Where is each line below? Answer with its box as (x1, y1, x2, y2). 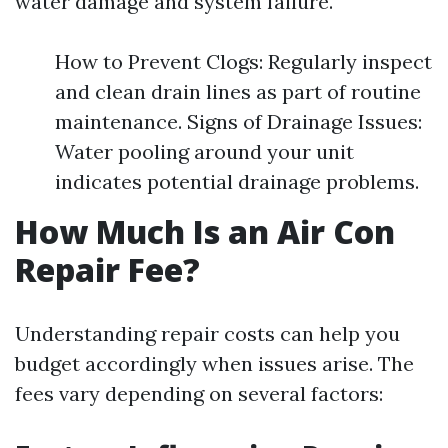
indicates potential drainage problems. (55, 169, 419, 194)
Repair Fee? (15, 248, 200, 291)
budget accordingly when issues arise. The (15, 351, 414, 376)
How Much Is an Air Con (15, 210, 395, 253)
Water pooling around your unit (55, 139, 354, 164)
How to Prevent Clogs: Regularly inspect (55, 49, 432, 74)
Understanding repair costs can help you (15, 321, 400, 346)
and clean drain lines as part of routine (55, 79, 421, 104)
